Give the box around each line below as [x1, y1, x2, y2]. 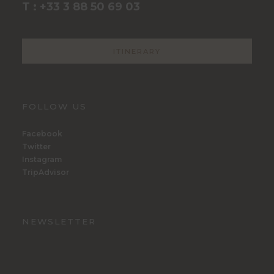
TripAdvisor [22, 168, 69, 177]
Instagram [22, 155, 62, 165]
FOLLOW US [22, 101, 87, 111]
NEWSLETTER [22, 216, 96, 226]
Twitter [22, 142, 51, 152]
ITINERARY [113, 46, 161, 56]
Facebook [22, 129, 62, 139]
